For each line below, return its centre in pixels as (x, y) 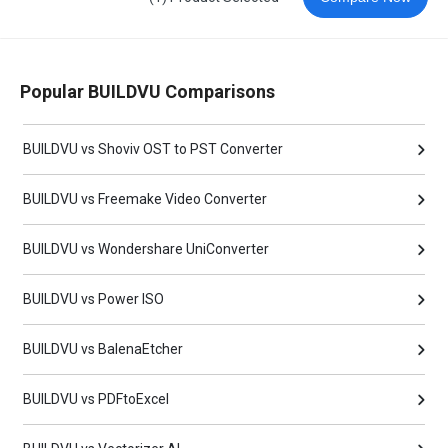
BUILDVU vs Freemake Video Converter (145, 199)
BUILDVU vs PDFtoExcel (96, 399)
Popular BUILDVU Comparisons (147, 92)
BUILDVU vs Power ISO (94, 299)
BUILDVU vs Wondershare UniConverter (146, 249)
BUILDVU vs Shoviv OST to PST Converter (153, 149)
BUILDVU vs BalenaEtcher (103, 349)
